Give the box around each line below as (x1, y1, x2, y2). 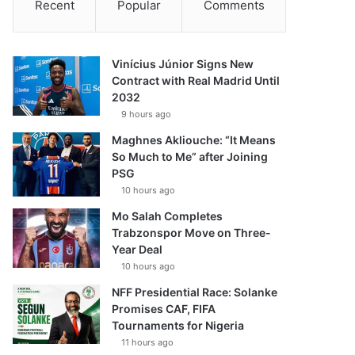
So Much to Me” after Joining (112, 150, 269, 163)
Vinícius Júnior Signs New (112, 57, 254, 71)
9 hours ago (121, 109, 172, 120)
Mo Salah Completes (112, 209, 223, 223)
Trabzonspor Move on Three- (112, 226, 272, 239)
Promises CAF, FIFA (112, 302, 216, 315)
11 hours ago (121, 337, 174, 348)
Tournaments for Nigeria (112, 319, 245, 332)
